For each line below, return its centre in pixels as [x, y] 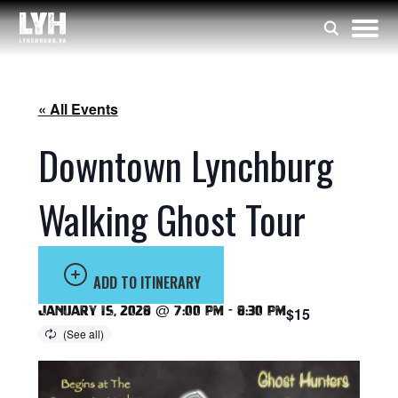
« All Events [78, 109]
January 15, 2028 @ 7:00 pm [131, 311]
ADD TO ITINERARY [147, 283]
